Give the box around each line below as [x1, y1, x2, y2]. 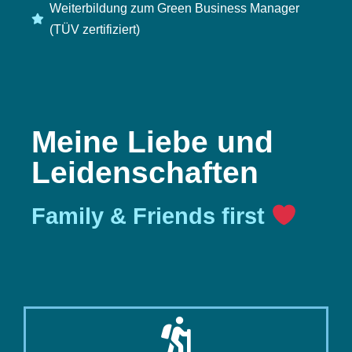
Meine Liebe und [31, 125, 273, 159]
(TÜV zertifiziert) [49, 23, 140, 36]
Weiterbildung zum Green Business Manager [49, 2, 299, 15]
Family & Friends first [31, 203, 271, 229]
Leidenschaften [31, 156, 258, 189]
